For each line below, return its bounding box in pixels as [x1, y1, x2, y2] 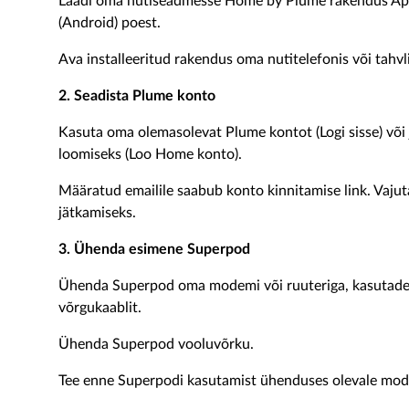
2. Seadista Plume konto [58, 89, 215, 103]
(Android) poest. [58, 16, 164, 30]
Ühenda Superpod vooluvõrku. [58, 337, 254, 351]
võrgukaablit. [58, 300, 145, 315]
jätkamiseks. [58, 205, 136, 220]
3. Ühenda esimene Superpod [58, 242, 250, 257]
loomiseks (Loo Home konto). [58, 147, 246, 162]
